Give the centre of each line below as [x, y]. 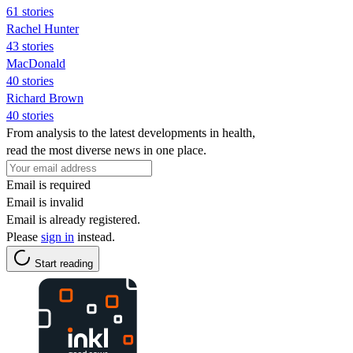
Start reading [64, 263]
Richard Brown [45, 98]
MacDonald [36, 63]
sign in [58, 236]
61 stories [30, 11]
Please [24, 236]
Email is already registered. [73, 219]
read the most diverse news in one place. [106, 150]
